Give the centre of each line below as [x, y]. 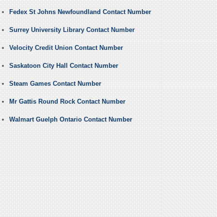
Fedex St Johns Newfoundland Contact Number [80, 12]
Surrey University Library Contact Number [72, 30]
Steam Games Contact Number [55, 84]
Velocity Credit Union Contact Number [66, 48]
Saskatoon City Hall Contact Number [63, 66]
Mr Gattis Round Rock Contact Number [67, 102]
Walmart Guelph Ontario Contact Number [70, 120]
